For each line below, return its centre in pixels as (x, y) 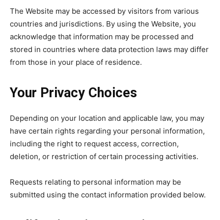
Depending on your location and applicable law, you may (107, 118)
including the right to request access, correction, (94, 144)
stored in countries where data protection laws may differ (109, 49)
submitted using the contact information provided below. (108, 195)
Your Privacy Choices (73, 93)
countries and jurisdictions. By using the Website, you (103, 24)
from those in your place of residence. (76, 62)
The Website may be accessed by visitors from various (104, 11)
